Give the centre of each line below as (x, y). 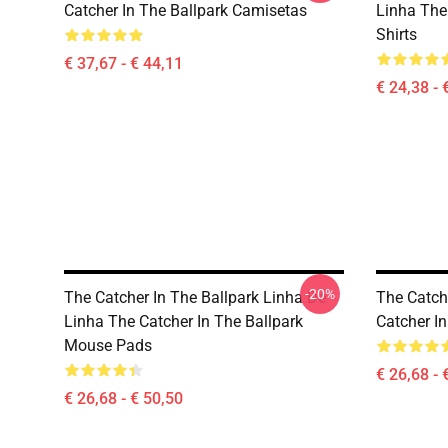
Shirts (396, 34)
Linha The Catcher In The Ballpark (183, 321)
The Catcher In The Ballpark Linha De (195, 297)
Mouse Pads (108, 345)
